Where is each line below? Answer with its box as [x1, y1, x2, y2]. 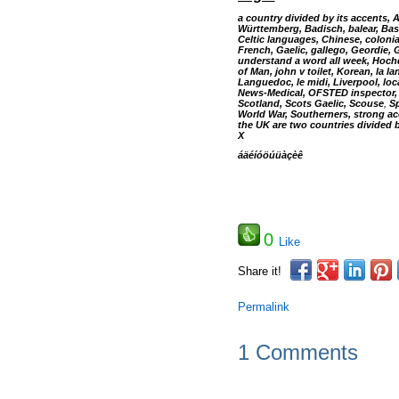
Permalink [237, 300, 289, 313]
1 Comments [237, 340, 358, 364]
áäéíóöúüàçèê [237, 150, 303, 160]
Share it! [237, 265, 281, 278]
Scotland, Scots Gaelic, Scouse [237, 98, 384, 109]
